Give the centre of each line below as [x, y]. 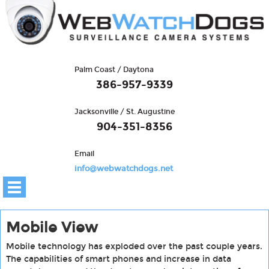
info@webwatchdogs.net [123, 169]
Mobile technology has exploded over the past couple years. [134, 247]
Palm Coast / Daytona [114, 70]
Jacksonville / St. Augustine [124, 112]
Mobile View [52, 228]
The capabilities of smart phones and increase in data [118, 259]
